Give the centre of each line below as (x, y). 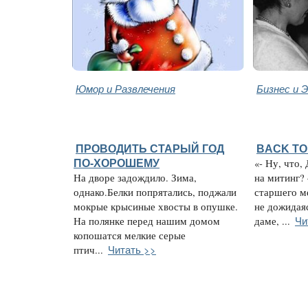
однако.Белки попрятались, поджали (155, 192)
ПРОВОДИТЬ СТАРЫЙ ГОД (150, 148)
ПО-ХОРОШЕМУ (117, 163)
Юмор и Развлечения (125, 88)
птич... (88, 250)
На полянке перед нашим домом (147, 221)
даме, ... (272, 221)
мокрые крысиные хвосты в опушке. (156, 206)
